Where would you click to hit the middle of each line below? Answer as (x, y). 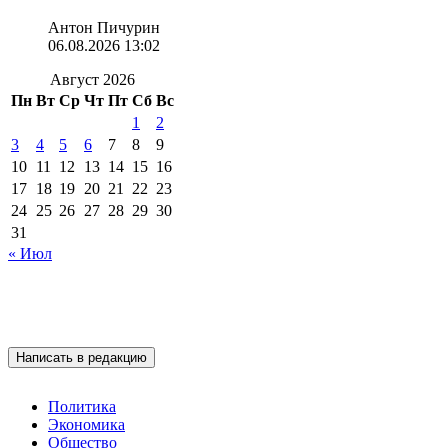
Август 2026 (92, 80)
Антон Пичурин (104, 28)
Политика (82, 407)
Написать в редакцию (81, 358)
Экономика (86, 425)
